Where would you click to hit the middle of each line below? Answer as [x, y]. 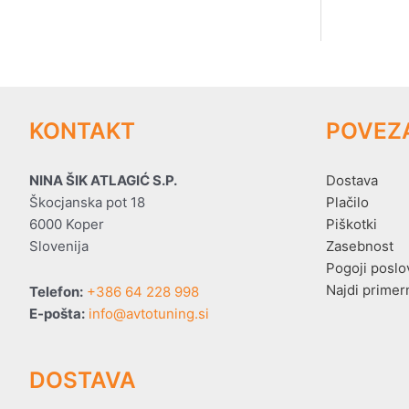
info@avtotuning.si [149, 313]
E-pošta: [57, 313]
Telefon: [56, 291]
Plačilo [347, 202]
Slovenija [59, 246]
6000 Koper [67, 224]
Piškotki [351, 224]
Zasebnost [360, 246]
